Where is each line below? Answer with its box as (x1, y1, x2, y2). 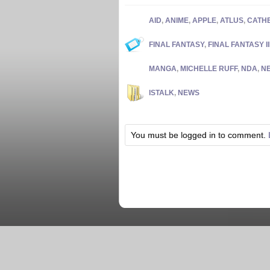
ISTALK (149, 89, 174, 97)
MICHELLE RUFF (180, 64, 237, 73)
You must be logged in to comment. (131, 130, 268, 140)
